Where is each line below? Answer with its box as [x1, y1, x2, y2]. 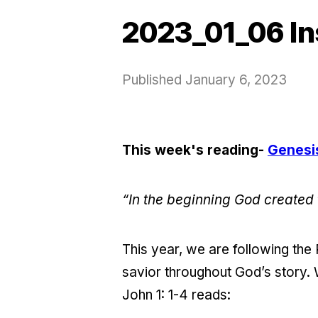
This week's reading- [122, 141, 268, 158]
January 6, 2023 [185, 71, 287, 88]
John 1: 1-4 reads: [122, 286, 231, 303]
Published [122, 71, 185, 88]
